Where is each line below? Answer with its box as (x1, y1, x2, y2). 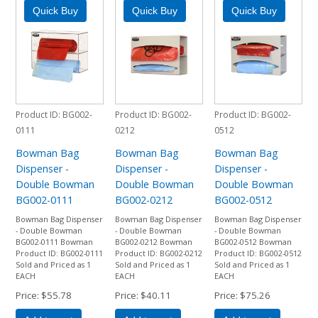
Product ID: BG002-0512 (214, 247, 302, 258)
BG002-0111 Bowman (15, 236, 93, 247)
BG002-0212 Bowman (114, 236, 192, 247)
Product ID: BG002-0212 (114, 247, 202, 258)
